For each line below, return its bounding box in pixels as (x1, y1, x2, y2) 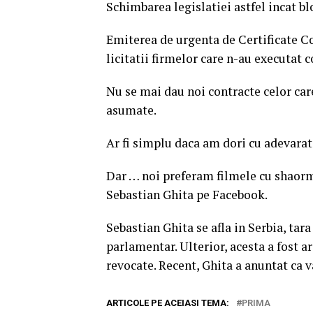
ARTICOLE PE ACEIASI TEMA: (106, 298, 229, 308)
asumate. (106, 102, 156, 118)
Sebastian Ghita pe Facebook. (106, 187, 268, 203)
